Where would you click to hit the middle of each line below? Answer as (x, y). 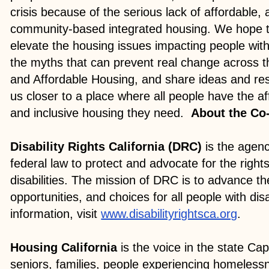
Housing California (64, 247)
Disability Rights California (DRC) (106, 146)
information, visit (56, 213)
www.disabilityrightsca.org (169, 213)
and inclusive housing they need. (101, 113)
